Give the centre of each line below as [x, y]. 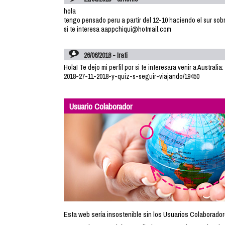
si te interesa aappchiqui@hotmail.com [118, 29]
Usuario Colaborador [100, 106]
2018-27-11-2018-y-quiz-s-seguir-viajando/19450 [132, 76]
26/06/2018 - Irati [106, 55]
